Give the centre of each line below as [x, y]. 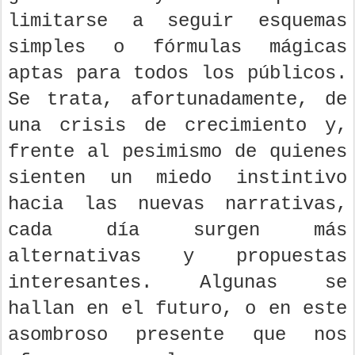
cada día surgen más [177, 231]
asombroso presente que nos [177, 335]
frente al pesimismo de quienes [177, 152]
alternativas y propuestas [177, 257]
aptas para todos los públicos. [177, 74]
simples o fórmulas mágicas [177, 48]
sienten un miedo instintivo [177, 178]
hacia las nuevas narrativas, [177, 204]
